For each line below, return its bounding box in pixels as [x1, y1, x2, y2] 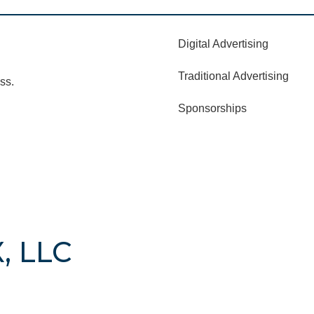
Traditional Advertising [177, 70, 289, 83]
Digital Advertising [177, 38, 268, 50]
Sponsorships [177, 102, 247, 115]
